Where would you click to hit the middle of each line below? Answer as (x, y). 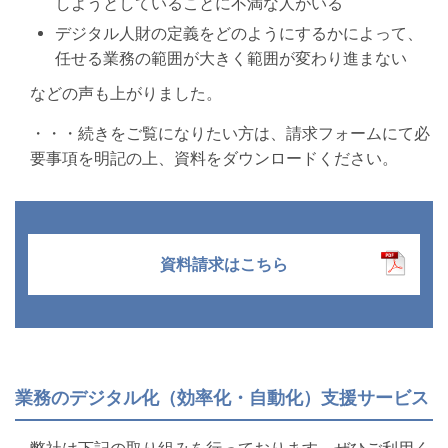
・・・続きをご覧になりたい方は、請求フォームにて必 (230, 134)
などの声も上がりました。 (126, 94)
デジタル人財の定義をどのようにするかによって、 (239, 34)
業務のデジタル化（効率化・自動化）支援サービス (222, 398)
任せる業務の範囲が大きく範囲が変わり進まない (231, 59)
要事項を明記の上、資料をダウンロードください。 (214, 159)
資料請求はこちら (224, 265)
